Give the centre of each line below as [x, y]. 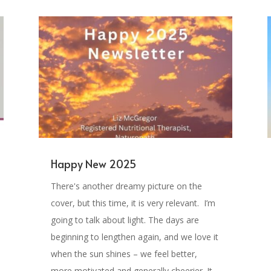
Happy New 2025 [93, 163]
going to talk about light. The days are [125, 220]
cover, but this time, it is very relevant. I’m [133, 203]
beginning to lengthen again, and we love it [134, 237]
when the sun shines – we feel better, [124, 253]
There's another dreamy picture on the [126, 186]
